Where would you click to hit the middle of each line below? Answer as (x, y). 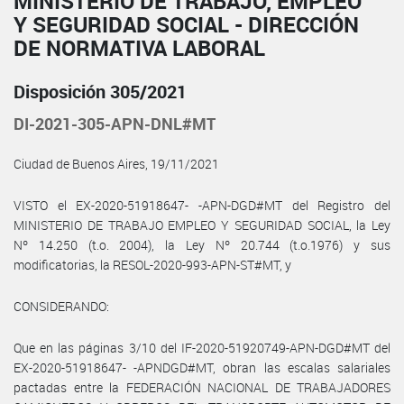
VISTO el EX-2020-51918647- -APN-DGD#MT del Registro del (202, 205)
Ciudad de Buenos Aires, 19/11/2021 (116, 163)
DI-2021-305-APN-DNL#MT (115, 123)
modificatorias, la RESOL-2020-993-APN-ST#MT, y (152, 264)
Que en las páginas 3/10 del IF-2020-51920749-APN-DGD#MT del (202, 347)
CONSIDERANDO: (61, 306)
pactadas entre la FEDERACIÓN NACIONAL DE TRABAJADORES (202, 387)
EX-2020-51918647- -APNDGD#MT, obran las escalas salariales (202, 367)
